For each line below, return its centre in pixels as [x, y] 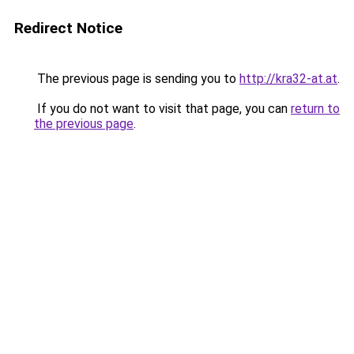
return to [315, 109]
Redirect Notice [68, 28]
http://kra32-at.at [288, 79]
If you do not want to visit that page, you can [162, 109]
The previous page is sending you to [137, 79]
